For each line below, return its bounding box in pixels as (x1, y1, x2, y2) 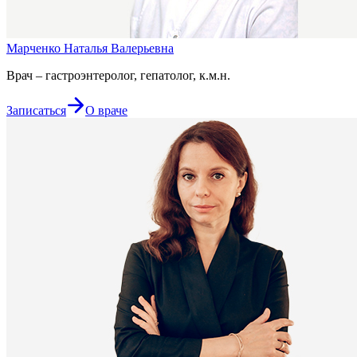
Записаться (6, 103, 66, 117)
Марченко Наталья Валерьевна (6, 41, 174, 55)
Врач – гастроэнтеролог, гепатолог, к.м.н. (6, 68, 230, 82)
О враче (85, 103, 127, 117)
